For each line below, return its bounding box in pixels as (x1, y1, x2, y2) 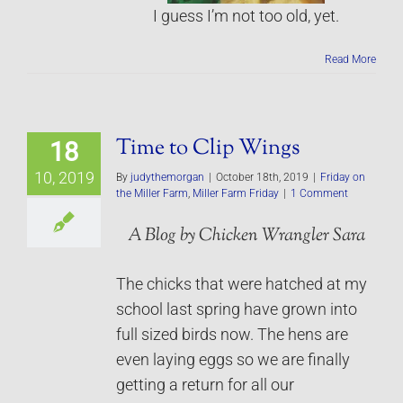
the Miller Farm (116, 186, 188, 200)
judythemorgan (130, 170, 204, 184)
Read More (325, 52, 376, 66)
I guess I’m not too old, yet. (153, 6, 339, 25)
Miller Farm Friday (193, 186, 279, 200)
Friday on (320, 170, 365, 184)
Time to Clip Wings (116, 132, 300, 164)
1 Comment (291, 186, 348, 200)
